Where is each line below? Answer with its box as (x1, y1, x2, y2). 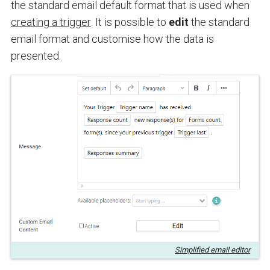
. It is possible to (90, 15, 169, 28)
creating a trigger (10, 15, 91, 28)
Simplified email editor (175, 245, 251, 255)
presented (10, 49, 59, 62)
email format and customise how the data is (10, 32, 214, 45)
